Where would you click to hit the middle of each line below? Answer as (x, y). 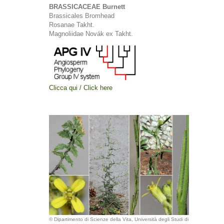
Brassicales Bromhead (82, 16)
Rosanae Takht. (72, 25)
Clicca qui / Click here (81, 88)
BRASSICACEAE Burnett (87, 7)
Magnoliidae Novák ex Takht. (91, 34)
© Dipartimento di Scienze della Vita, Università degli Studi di (119, 219)
